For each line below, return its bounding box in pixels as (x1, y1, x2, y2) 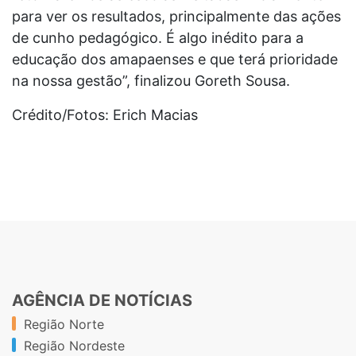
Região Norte (24, 315, 104, 332)
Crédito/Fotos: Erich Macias (12, 106, 198, 123)
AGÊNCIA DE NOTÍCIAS (12, 290, 192, 310)
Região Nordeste (24, 337, 125, 354)
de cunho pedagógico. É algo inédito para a (12, 29, 304, 46)
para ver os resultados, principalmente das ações (12, 7, 341, 25)
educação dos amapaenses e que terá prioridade (12, 50, 338, 68)
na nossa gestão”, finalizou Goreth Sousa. (12, 72, 290, 89)
